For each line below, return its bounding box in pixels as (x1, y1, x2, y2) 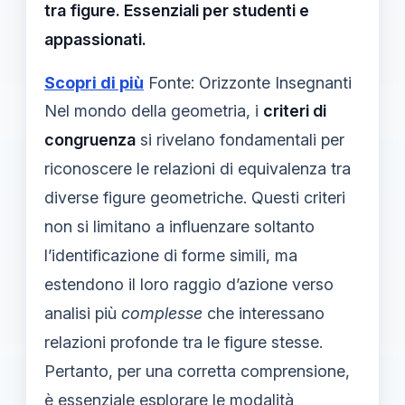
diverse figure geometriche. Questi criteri (44, 188, 345, 207)
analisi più (44, 304, 121, 323)
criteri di (263, 101, 326, 120)
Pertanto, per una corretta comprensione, (44, 362, 350, 381)
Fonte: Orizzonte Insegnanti (148, 73, 352, 92)
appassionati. (44, 30, 146, 49)
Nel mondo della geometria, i (44, 101, 263, 120)
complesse (121, 304, 202, 323)
